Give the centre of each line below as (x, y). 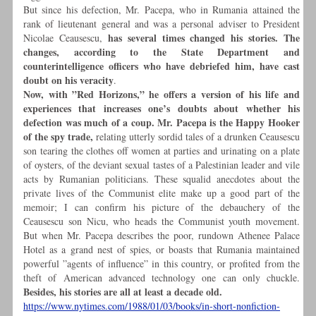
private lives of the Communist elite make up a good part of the (162, 193)
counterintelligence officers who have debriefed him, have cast (162, 66)
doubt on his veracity (68, 80)
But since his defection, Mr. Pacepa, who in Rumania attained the (162, 10)
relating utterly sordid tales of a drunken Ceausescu (196, 137)
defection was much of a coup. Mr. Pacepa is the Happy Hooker (162, 123)
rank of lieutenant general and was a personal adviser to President (162, 24)
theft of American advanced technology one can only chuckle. (162, 278)
